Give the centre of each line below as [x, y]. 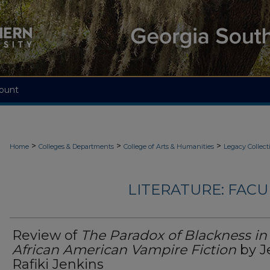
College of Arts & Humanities [169, 146]
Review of [46, 236]
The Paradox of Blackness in [174, 236]
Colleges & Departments [76, 146]
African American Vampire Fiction [124, 250]
